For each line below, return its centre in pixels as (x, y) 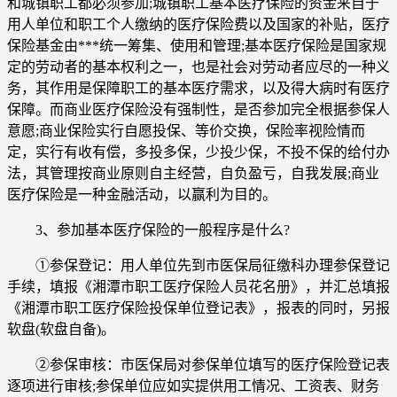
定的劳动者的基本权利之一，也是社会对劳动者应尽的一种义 (198, 66)
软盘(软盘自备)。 (61, 329)
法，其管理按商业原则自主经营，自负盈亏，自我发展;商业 (193, 173)
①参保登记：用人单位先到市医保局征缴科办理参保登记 (198, 265)
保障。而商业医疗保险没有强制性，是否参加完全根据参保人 (198, 109)
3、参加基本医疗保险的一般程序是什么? (148, 230)
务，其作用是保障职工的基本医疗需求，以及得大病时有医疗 (198, 88)
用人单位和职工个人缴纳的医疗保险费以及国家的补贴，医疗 (198, 24)
